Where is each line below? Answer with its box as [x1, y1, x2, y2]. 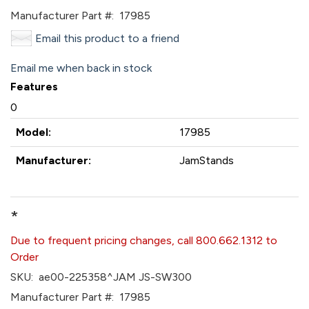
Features [10, 80, 58, 93]
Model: [16, 126, 51, 139]
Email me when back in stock [10, 61, 152, 74]
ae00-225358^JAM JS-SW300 [33, 270, 192, 283]
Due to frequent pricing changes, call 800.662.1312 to [10, 234, 277, 247]
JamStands [179, 154, 234, 167]
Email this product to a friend [35, 32, 179, 45]
